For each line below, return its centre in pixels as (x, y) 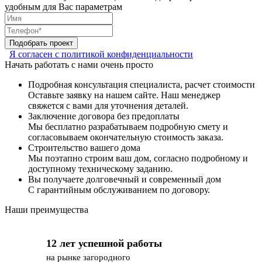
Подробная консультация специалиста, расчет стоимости (142, 84)
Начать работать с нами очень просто (79, 64)
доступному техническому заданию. (100, 168)
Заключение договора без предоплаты (104, 116)
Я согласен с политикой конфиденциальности (101, 54)
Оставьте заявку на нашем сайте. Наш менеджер (124, 95)
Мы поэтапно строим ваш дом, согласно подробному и (138, 158)
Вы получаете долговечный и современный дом (125, 179)
